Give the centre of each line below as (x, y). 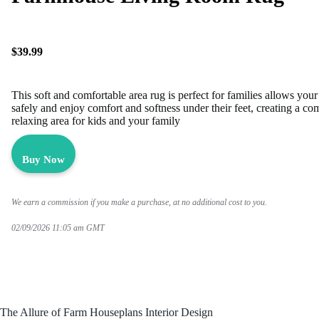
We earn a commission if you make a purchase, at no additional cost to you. (139, 202)
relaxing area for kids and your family (96, 120)
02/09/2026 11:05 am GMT (59, 228)
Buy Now (43, 159)
